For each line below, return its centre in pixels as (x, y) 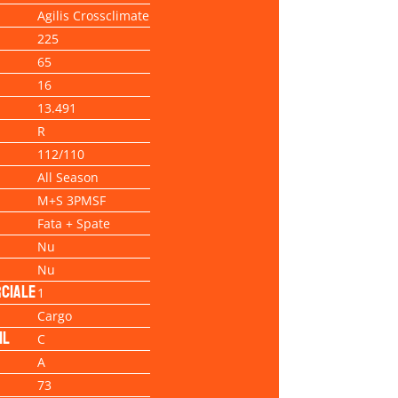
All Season (68, 177)
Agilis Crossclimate (93, 15)
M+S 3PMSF (71, 200)
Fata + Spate (73, 223)
